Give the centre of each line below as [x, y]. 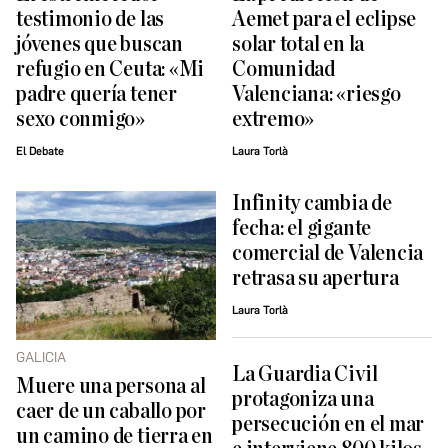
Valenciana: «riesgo [316, 94]
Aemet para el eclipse [324, 19]
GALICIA [41, 357]
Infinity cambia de [312, 203]
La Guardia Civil [305, 374]
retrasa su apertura [315, 278]
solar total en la [298, 44]
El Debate [40, 151]
